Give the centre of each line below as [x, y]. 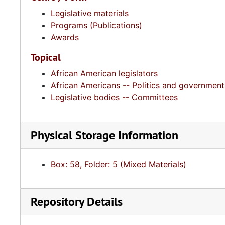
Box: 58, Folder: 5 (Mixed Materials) [119, 164]
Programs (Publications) [96, 25]
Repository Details [77, 202]
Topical [46, 57]
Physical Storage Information [104, 135]
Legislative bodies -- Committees [114, 97]
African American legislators [104, 73]
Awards [65, 37]
